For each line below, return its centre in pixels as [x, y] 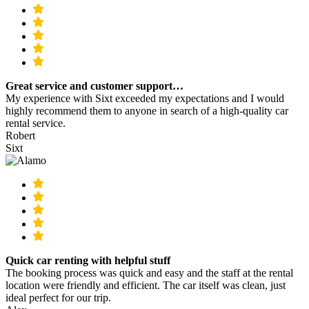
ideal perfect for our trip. [58, 298]
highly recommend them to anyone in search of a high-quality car [147, 111]
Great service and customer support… [94, 86]
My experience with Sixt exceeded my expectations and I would [145, 99]
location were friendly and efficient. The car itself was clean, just [146, 286]
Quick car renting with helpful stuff [88, 261]
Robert [20, 136]
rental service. [36, 123]
